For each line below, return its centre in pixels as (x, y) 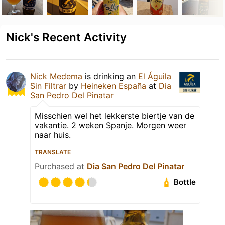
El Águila (155, 76)
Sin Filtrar (48, 86)
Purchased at (61, 166)
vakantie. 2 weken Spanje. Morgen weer (110, 125)
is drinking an (110, 76)
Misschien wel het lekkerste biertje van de (115, 115)
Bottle (185, 182)
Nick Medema (56, 76)
